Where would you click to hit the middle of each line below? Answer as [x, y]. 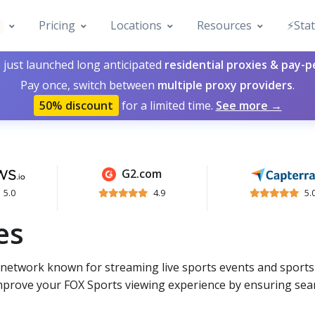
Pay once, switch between [89, 85]
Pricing [57, 25]
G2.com [142, 174]
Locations [136, 25]
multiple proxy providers [225, 85]
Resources [225, 25]
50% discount [76, 105]
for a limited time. [167, 105]
